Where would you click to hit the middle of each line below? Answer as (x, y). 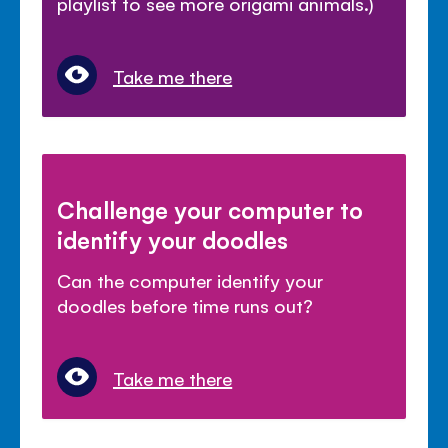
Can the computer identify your (190, 280)
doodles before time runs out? (185, 305)
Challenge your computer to (210, 209)
